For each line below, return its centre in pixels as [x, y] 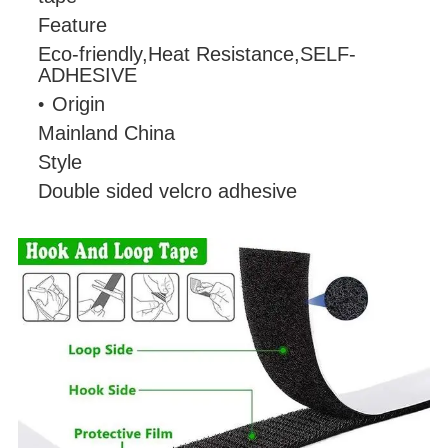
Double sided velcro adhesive [167, 191]
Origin [78, 104]
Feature [72, 25]
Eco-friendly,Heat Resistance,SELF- [197, 54]
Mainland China [106, 133]
